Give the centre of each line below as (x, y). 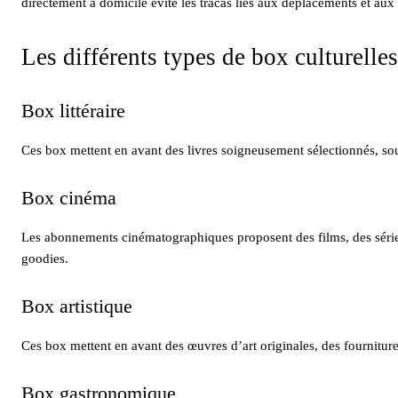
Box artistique (77, 306)
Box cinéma (69, 197)
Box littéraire (73, 110)
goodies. (45, 258)
